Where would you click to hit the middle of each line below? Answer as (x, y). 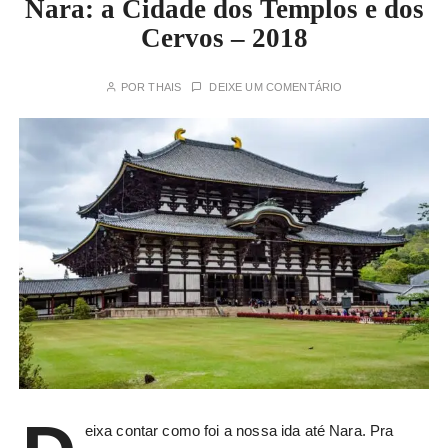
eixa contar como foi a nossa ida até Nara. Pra (239, 430)
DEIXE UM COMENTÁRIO (276, 87)
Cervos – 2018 (224, 38)
